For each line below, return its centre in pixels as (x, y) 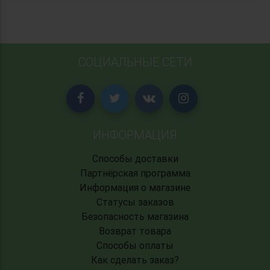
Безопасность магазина (135, 216)
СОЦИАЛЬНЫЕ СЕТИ (135, 61)
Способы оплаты (135, 245)
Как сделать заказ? (135, 259)
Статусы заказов (135, 202)
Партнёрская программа (135, 173)
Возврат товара (135, 231)
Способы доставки (135, 158)
